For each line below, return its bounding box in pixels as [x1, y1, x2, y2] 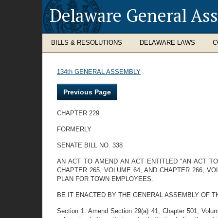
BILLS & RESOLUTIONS [51, 39, 122, 46]
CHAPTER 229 [57, 109, 99, 117]
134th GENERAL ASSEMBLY [57, 68, 141, 75]
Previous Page [63, 88, 111, 96]
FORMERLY [57, 126, 91, 133]
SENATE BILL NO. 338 [57, 142, 123, 149]
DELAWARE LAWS [140, 39, 195, 46]
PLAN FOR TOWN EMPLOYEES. [57, 175, 153, 182]
